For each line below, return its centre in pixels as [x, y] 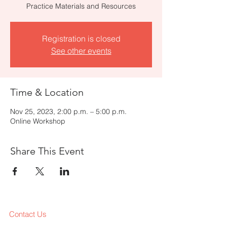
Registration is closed [81, 39]
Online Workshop [38, 121]
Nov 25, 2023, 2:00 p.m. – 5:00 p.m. [68, 111]
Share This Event [47, 151]
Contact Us [28, 214]
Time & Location [47, 92]
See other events [81, 51]
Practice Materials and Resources [81, 6]
